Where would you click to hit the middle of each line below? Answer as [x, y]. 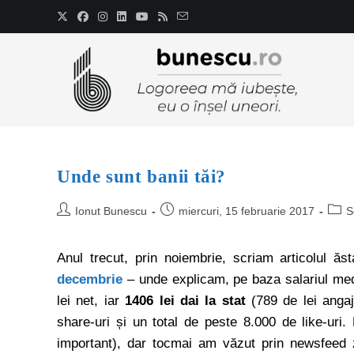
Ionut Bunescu [111, 211]
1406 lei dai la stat [185, 301]
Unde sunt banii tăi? [141, 177]
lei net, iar [91, 301]
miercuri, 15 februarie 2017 [247, 211]
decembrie [90, 279]
